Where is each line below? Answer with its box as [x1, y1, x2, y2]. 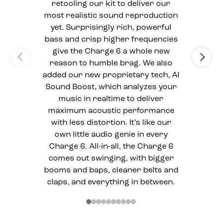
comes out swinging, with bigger [48, 155, 174, 163]
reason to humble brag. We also [50, 59, 172, 68]
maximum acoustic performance [48, 107, 174, 115]
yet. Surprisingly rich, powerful [51, 24, 171, 32]
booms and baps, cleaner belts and [44, 166, 178, 175]
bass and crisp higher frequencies [44, 36, 178, 44]
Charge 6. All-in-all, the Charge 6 [49, 143, 173, 151]
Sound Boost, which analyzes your [45, 83, 177, 92]
